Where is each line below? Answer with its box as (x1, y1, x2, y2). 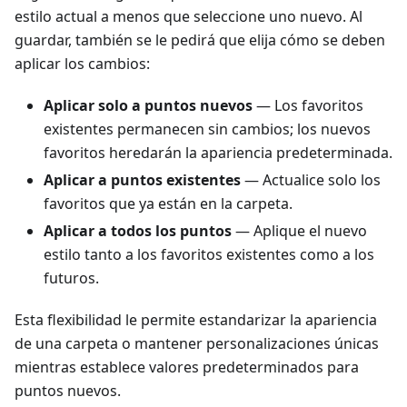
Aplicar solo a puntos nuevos (44, 95, 253, 115)
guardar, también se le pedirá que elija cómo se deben (15, 30, 385, 50)
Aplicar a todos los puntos (44, 221, 232, 241)
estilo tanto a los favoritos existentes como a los (44, 244, 374, 264)
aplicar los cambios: (15, 54, 150, 74)
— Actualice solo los (241, 170, 381, 190)
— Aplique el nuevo (232, 221, 367, 241)
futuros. (44, 268, 99, 288)
